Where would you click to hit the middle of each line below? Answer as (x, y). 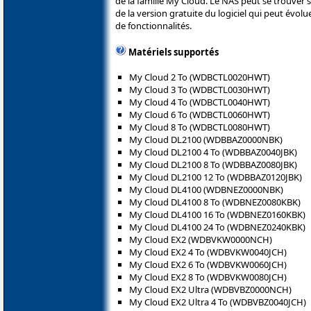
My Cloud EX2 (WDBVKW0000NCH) (201, 239)
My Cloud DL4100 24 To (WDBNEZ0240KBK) (217, 227)
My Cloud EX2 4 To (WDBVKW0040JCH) (208, 252)
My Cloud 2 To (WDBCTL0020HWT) (200, 77)
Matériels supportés (174, 52)
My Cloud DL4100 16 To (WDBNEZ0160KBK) (217, 214)
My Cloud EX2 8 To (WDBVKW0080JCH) (208, 277)
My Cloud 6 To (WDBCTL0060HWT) (200, 114)
